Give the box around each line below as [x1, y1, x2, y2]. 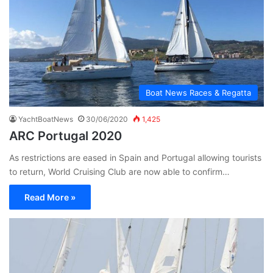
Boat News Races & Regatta [146, 88, 251, 98]
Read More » [24, 192, 76, 203]
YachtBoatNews [18, 115, 73, 124]
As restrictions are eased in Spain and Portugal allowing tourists [9, 152, 261, 163]
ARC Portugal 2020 [9, 129, 122, 144]
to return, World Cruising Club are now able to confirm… [9, 166, 230, 177]
